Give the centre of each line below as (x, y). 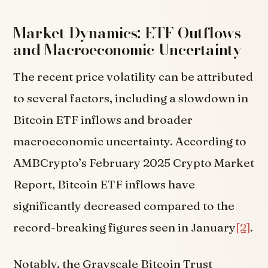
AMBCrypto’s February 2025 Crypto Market (134, 162)
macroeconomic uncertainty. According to (130, 141)
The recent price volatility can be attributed (133, 76)
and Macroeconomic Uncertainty (127, 49)
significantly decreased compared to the (124, 205)
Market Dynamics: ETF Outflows (127, 32)
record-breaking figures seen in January (125, 227)
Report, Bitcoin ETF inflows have (104, 184)
